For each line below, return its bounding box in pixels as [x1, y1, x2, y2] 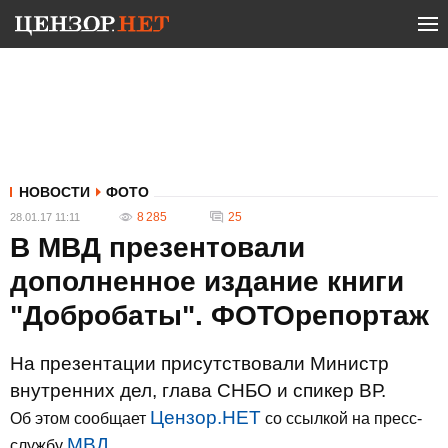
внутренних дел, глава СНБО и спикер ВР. [10, 380, 386, 401]
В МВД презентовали [10, 232, 305, 263]
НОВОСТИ [19, 184, 90, 200]
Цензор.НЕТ [150, 407, 261, 428]
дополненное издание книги [10, 266, 404, 297]
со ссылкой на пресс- [261, 410, 422, 427]
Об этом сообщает [10, 410, 150, 427]
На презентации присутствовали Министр [10, 353, 389, 374]
